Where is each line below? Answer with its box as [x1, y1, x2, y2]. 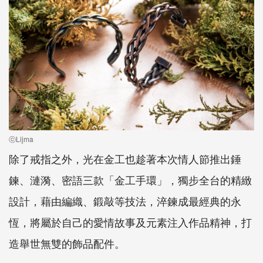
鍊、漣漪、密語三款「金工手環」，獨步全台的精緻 [9, 172, 252, 188]
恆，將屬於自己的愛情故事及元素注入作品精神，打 [9, 214, 252, 230]
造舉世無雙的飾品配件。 [9, 235, 125, 251]
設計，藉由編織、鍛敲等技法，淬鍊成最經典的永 [9, 193, 241, 209]
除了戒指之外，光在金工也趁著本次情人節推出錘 [9, 151, 241, 167]
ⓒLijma [9, 134, 33, 144]
